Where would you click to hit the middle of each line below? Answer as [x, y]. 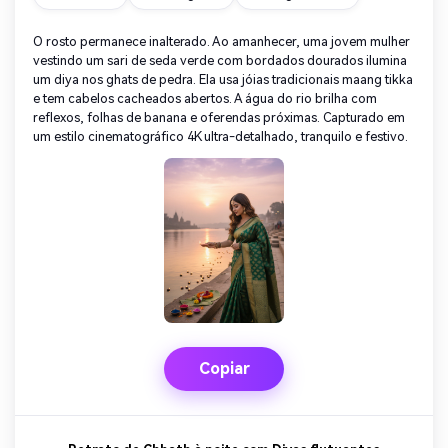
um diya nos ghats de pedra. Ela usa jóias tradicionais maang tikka [223, 80]
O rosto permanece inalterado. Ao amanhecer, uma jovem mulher [221, 42]
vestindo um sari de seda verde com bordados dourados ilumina [220, 61]
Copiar [224, 368]
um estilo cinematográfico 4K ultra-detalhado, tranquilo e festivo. [220, 137]
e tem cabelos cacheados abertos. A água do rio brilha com [205, 99]
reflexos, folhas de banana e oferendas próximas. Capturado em [219, 118]
